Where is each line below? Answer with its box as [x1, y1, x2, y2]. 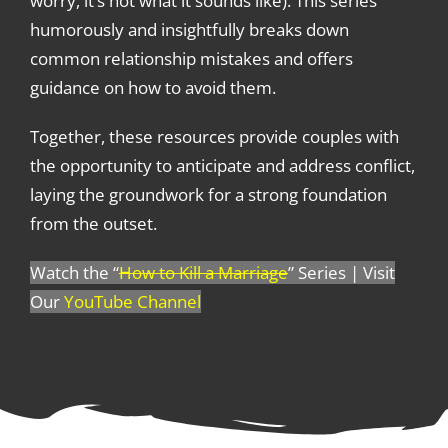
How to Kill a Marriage [118, 261, 288, 285]
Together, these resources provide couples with [29, 125, 399, 149]
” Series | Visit [287, 261, 395, 285]
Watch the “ [29, 261, 119, 285]
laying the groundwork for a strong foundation [29, 183, 387, 207]
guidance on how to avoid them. [29, 76, 276, 100]
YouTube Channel [63, 290, 201, 314]
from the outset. [29, 212, 157, 236]
